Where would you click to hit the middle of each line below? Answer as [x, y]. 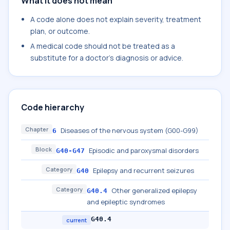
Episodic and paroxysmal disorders [144, 150]
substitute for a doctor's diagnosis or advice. [107, 58]
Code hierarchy [53, 107]
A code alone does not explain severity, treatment [116, 19]
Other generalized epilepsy [154, 190]
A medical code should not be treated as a [103, 46]
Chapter [37, 129]
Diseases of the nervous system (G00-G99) [130, 130]
